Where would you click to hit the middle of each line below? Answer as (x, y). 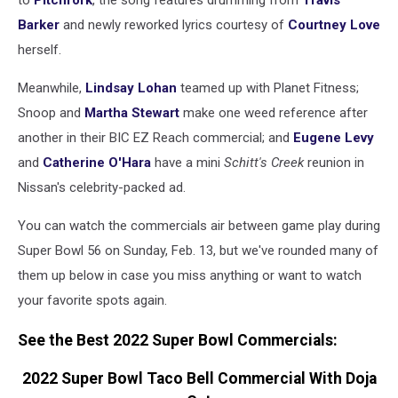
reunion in (334, 163)
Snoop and (51, 113)
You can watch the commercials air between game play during (199, 226)
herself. (40, 50)
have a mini (187, 163)
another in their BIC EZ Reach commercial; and (155, 138)
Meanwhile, (52, 88)
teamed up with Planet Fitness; (268, 88)
